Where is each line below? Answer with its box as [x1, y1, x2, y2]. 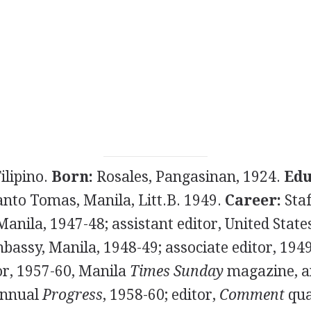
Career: [224, 192, 281, 209]
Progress [42, 286, 103, 303]
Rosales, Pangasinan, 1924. [92, 168, 284, 185]
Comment [219, 286, 285, 303]
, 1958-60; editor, [102, 286, 219, 303]
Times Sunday [129, 262, 224, 280]
